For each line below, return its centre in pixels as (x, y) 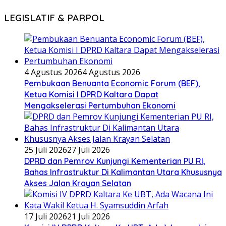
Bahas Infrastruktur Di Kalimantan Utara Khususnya (123, 172)
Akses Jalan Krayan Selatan (78, 183)
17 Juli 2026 (46, 217)
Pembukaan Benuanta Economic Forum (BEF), (112, 83)
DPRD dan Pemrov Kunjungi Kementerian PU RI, (115, 161)
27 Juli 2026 (89, 150)
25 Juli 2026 (46, 150)
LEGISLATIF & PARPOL (54, 18)
